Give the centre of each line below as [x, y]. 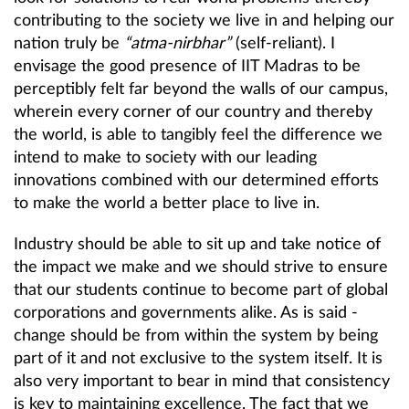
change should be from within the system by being [196, 336]
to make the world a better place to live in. [167, 203]
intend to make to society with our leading [165, 157]
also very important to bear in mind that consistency [202, 381]
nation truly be [69, 43]
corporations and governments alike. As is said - [186, 313]
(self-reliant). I [283, 43]
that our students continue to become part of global [201, 290]
